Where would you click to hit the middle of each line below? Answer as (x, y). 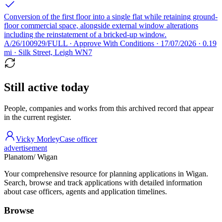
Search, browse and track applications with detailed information (103, 182)
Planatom (19, 157)
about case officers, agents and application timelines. (85, 191)
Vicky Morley (38, 139)
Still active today (47, 87)
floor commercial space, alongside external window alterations (101, 25)
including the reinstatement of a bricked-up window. (85, 34)
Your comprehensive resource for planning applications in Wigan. (106, 173)
